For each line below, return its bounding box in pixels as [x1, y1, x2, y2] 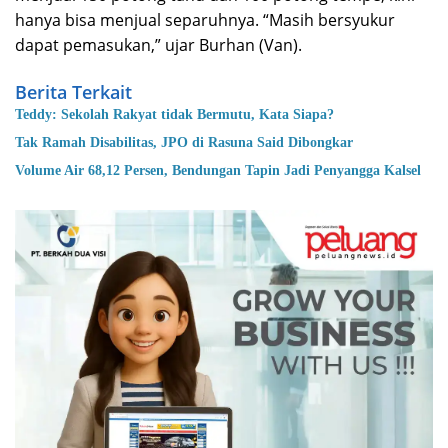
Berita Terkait [15, 80, 132, 105]
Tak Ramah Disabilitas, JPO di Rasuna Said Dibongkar [15, 135, 353, 151]
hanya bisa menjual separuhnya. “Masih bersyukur [15, 9, 395, 32]
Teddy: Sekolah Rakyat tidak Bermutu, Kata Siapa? [15, 107, 334, 123]
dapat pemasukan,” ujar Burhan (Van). [15, 34, 310, 57]
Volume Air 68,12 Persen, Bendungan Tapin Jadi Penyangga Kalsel [15, 163, 422, 179]
